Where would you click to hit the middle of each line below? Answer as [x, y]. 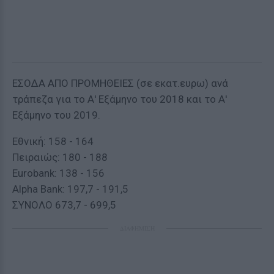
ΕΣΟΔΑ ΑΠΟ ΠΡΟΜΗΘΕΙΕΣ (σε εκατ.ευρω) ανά [120, 83]
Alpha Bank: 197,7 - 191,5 [70, 189]
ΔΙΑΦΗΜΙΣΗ [137, 228]
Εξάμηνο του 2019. [56, 115]
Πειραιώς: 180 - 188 [60, 157]
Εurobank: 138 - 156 [58, 173]
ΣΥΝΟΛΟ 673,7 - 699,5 [64, 205]
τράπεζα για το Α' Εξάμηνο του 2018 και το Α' [120, 99]
